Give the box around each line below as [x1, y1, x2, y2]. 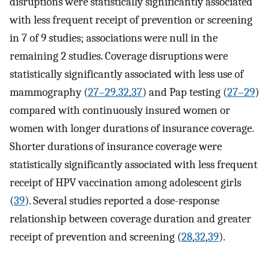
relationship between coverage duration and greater [10, 212, 251, 225]
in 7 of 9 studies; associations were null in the [10, 31, 218, 45]
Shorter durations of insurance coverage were [10, 139, 222, 153]
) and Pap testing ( [142, 85, 227, 99]
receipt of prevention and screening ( [10, 230, 181, 243]
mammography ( [10, 85, 88, 99]
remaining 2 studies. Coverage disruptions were [10, 49, 228, 63]
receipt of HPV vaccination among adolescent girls [10, 175, 241, 189]
